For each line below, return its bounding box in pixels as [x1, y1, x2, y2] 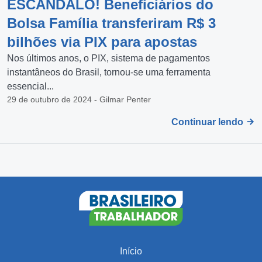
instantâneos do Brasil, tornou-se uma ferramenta [7, 67, 211, 77]
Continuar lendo [171, 116, 246, 127]
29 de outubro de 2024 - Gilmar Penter [7, 94, 151, 104]
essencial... [7, 81, 54, 91]
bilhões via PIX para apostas [7, 33, 197, 50]
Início [120, 246, 142, 256]
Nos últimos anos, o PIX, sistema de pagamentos [7, 53, 210, 63]
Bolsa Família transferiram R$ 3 [7, 15, 216, 31]
